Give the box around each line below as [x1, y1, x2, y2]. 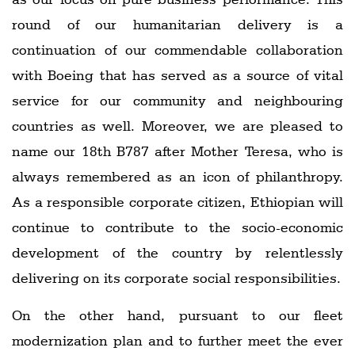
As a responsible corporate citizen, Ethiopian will [12, 193, 343, 210]
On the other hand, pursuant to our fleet [12, 306, 343, 323]
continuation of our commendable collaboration [12, 40, 343, 58]
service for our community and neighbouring [12, 91, 343, 109]
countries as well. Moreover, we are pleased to [12, 116, 343, 134]
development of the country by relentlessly [12, 243, 343, 261]
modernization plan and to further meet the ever [12, 331, 343, 349]
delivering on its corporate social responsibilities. [12, 269, 341, 286]
